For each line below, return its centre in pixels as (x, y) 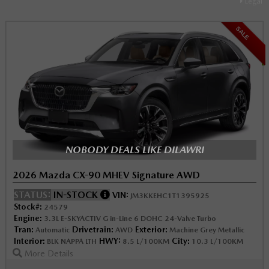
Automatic (52, 230)
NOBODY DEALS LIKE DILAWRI (134, 150)
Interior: (29, 241)
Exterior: (151, 230)
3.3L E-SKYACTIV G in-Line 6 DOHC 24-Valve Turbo (129, 219)
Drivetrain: (93, 230)
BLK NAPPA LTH (71, 242)
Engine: (28, 218)
